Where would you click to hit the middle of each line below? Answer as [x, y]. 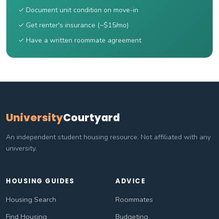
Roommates [134, 200]
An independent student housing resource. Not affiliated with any [108, 137]
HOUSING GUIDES [40, 181]
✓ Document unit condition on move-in [78, 10]
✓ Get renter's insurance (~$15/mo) [73, 25]
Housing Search [31, 200]
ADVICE [130, 181]
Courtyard [91, 118]
